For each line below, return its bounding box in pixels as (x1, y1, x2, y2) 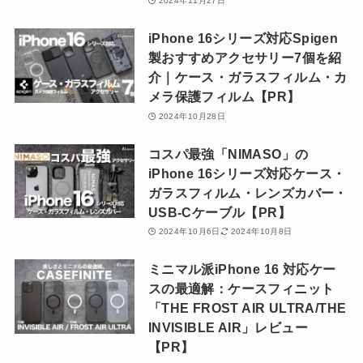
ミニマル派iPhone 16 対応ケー (147, 262, 336, 277)
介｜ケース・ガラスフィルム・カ (147, 70, 348, 85)
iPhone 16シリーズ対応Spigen (147, 31, 339, 46)
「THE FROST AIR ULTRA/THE (147, 301, 347, 316)
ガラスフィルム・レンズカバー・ (147, 185, 348, 200)
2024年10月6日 (158, 227, 220, 237)
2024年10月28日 (158, 111, 226, 121)
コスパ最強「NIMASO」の (147, 146, 309, 161)
